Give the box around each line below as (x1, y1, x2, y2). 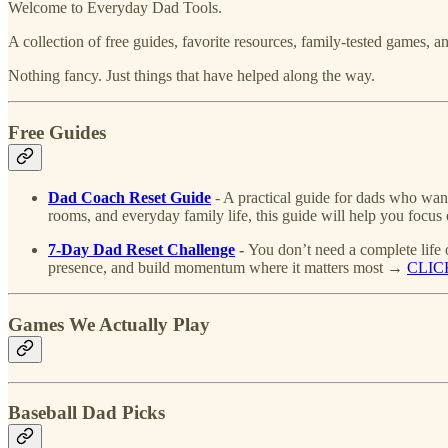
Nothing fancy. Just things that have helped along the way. (8, 66, 375, 84)
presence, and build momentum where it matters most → (48, 259, 407, 277)
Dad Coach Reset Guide (48, 189, 211, 207)
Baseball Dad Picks (8, 402, 165, 424)
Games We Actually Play (8, 314, 210, 336)
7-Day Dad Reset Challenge (48, 241, 235, 259)
